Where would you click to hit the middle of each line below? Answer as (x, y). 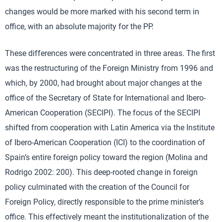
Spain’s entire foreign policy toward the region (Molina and (106, 157)
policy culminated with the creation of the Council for (97, 187)
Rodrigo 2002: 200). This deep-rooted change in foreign (101, 172)
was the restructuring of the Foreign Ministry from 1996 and (109, 68)
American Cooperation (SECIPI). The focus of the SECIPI (103, 113)
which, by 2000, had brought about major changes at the (103, 83)
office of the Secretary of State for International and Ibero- (105, 98)
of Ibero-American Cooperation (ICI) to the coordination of (105, 142)
